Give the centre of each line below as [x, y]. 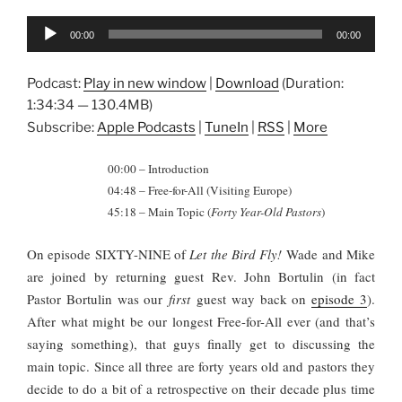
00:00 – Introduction [158, 169]
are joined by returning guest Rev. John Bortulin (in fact [201, 276]
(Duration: [311, 83]
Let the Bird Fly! [236, 253]
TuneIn [227, 127]
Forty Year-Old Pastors [266, 212]
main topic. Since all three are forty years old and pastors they [201, 366]
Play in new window [145, 83]
